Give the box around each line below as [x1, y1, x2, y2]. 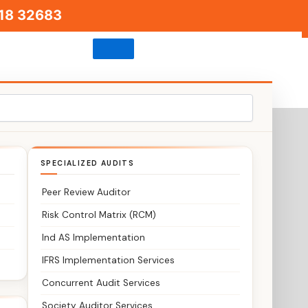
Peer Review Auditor [42, 186, 131, 198]
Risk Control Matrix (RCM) [42, 209, 157, 221]
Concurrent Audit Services [42, 277, 161, 289]
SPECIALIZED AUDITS [41, 159, 135, 168]
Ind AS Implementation [42, 232, 146, 243]
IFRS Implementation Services [42, 254, 175, 266]
